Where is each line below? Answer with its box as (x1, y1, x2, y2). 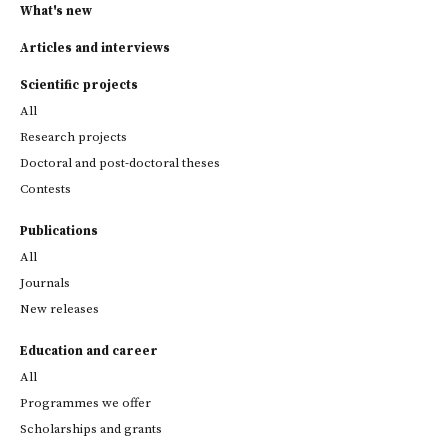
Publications (20, 223, 98, 239)
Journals (20, 275, 70, 291)
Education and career (20, 343, 158, 359)
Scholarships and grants (20, 421, 162, 437)
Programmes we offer (20, 395, 151, 411)
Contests (20, 181, 71, 197)
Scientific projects (20, 77, 138, 93)
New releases (20, 301, 99, 317)
